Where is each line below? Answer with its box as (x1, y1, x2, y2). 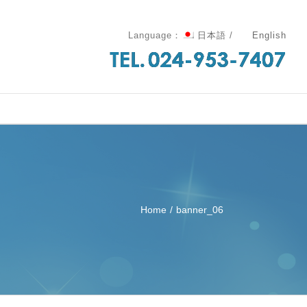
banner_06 (176, 204, 223, 215)
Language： (128, 30, 182, 40)
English (249, 30, 286, 40)
